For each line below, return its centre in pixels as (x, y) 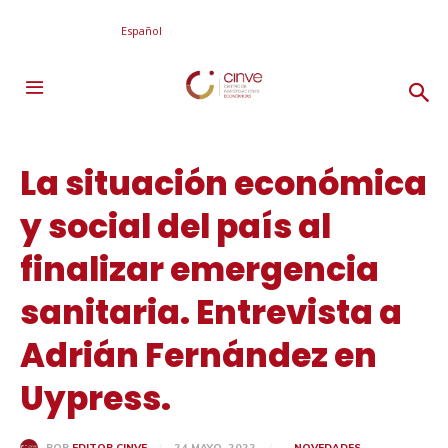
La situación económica (223, 183)
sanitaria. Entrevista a (211, 312)
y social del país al (175, 226)
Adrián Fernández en (198, 355)
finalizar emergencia (199, 269)
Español (141, 30)
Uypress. (95, 398)
